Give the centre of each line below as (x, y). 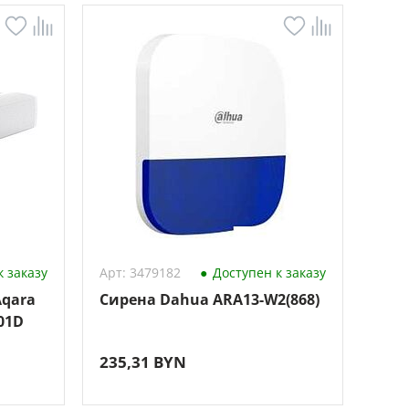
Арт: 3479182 (140, 273)
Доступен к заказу (267, 273)
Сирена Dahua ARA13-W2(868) (209, 299)
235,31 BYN (142, 362)
